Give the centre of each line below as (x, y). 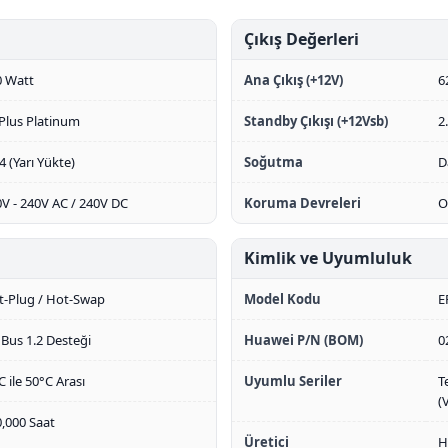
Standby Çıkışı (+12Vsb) (316, 121)
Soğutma (273, 162)
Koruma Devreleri (302, 203)
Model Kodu (282, 299)
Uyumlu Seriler (293, 381)
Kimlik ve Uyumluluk (328, 258)
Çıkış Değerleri (301, 39)
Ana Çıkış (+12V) (293, 80)
